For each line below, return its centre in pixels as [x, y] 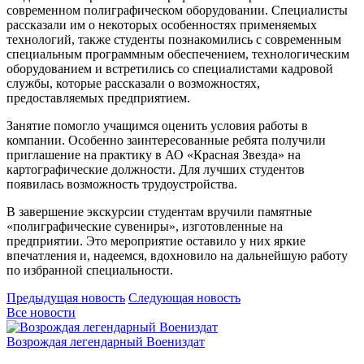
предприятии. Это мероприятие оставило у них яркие [156, 240]
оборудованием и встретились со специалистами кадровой [170, 68]
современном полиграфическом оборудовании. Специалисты [177, 10]
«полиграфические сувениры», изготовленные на [145, 226]
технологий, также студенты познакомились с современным [174, 39]
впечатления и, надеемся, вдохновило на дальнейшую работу [177, 255]
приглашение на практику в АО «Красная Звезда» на [154, 154]
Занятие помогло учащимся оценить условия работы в [157, 125]
